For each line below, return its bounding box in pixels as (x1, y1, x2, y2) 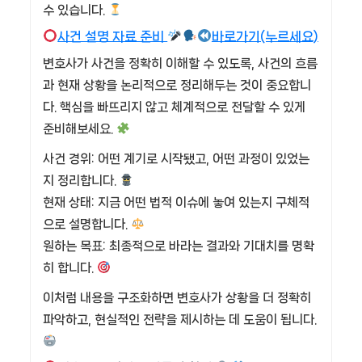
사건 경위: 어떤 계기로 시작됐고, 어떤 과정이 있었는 (43, 152, 309, 166)
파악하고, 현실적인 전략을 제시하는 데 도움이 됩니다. (43, 313, 317, 327)
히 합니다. (43, 261, 97, 276)
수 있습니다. (43, 3, 108, 18)
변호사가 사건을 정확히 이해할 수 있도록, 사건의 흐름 (43, 57, 318, 71)
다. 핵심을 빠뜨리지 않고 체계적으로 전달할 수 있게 (43, 100, 305, 115)
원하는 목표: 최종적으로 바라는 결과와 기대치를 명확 (43, 239, 314, 254)
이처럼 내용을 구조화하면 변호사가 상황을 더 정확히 (43, 291, 311, 305)
